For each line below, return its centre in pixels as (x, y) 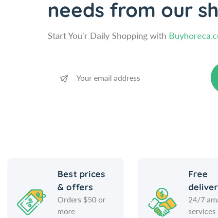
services (202, 211)
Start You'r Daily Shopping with (108, 36)
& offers (75, 187)
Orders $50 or (82, 199)
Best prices (82, 174)
